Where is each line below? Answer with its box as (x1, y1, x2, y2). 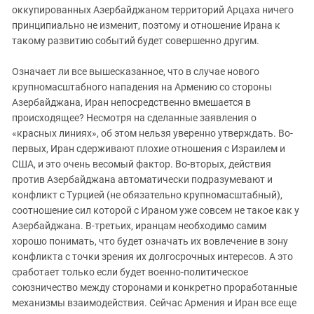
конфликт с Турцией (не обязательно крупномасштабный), (12, 189, 282, 200)
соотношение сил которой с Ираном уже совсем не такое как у (12, 204, 299, 216)
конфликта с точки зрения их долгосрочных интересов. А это (12, 250, 293, 262)
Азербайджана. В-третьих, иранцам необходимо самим (12, 219, 266, 231)
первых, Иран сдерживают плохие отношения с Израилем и (12, 142, 285, 154)
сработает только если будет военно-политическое (12, 266, 248, 278)
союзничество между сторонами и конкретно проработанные (12, 281, 297, 293)
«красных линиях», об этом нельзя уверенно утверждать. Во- (12, 127, 293, 139)
